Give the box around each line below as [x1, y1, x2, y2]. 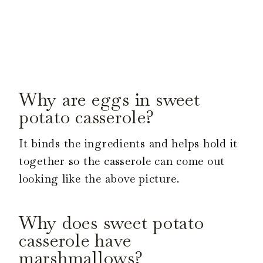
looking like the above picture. [19, 171, 180, 186]
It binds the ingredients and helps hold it [19, 136, 238, 151]
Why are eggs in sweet [19, 87, 200, 111]
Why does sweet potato [19, 211, 204, 234]
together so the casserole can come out [19, 153, 225, 168]
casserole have [19, 228, 131, 252]
